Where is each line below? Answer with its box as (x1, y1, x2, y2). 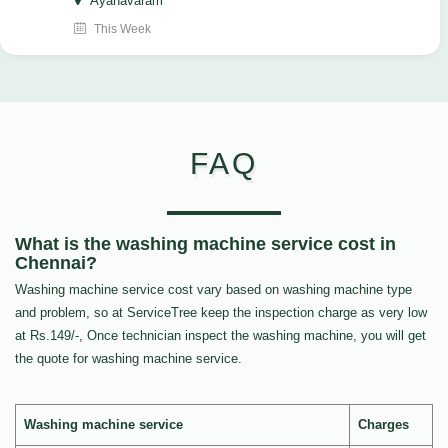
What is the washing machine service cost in (15, 234, 396, 255)
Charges (358, 417, 409, 433)
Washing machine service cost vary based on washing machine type (15, 282, 412, 298)
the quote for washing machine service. (15, 351, 242, 367)
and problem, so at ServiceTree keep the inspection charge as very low (15, 305, 427, 321)
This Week (91, 22, 151, 37)
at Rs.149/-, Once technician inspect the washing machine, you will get (15, 328, 426, 344)
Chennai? (15, 253, 97, 274)
